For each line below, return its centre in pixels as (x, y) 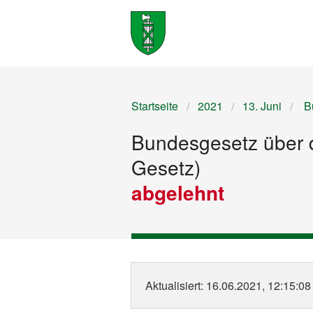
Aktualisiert (173, 285)
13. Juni (262, 106)
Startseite (155, 106)
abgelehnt (178, 192)
